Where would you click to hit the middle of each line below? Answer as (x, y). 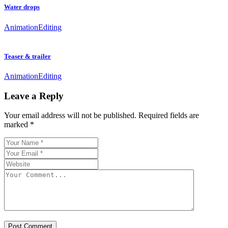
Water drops (22, 7)
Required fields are (169, 116)
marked (17, 125)
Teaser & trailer (27, 56)
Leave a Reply (34, 96)
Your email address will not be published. (70, 116)
